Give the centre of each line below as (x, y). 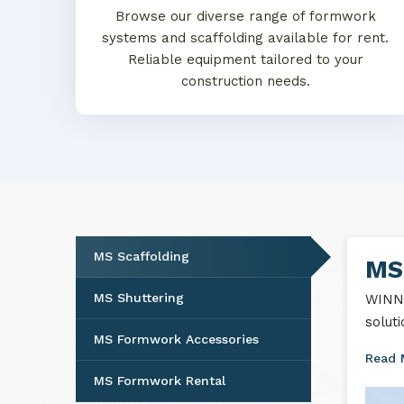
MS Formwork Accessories (176, 339)
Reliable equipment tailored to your (245, 60)
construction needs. (245, 81)
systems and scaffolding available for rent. (245, 38)
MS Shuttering (139, 298)
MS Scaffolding (142, 256)
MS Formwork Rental (160, 381)
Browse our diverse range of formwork (245, 16)
